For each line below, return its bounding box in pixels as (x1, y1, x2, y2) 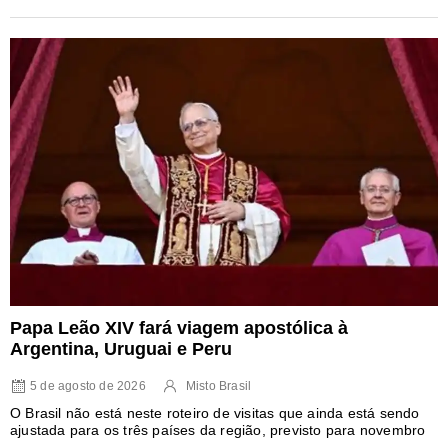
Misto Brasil (185, 378, 252, 393)
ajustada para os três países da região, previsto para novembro (10, 421, 426, 438)
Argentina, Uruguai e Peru (10, 338, 232, 359)
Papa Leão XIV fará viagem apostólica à (10, 317, 348, 338)
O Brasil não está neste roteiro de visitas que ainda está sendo (10, 404, 420, 421)
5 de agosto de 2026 (30, 378, 146, 393)
